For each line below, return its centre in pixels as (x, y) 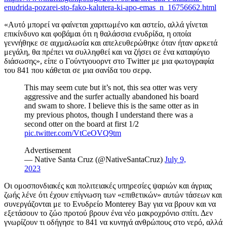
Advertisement (48, 150)
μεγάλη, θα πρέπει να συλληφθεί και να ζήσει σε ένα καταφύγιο (107, 52)
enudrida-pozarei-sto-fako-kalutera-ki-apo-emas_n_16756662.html (110, 8)
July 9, (175, 160)
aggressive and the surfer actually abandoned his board (111, 97)
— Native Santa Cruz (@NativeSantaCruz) (94, 160)
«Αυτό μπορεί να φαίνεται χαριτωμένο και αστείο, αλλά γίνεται (106, 25)
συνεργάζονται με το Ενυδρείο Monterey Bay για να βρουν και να (110, 204)
